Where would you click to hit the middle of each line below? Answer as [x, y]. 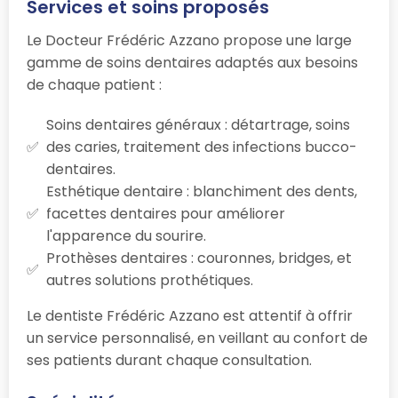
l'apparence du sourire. [126, 236]
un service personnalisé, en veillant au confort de [197, 338]
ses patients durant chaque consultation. [169, 361]
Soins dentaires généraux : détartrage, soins [198, 125]
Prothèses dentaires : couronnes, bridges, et [199, 259]
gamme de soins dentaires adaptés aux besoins [192, 63]
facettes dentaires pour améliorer [166, 214]
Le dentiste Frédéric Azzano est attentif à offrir [190, 316]
